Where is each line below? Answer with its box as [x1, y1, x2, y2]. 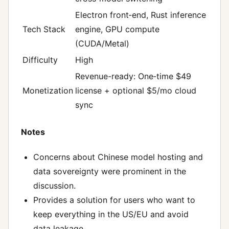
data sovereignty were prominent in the [33, 166, 186, 176]
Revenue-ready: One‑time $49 [75, 71, 191, 82]
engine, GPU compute [75, 24, 159, 35]
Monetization [22, 85, 73, 96]
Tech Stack [22, 24, 65, 35]
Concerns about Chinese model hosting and [33, 151, 203, 162]
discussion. [33, 180, 76, 191]
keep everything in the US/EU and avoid [33, 209, 189, 219]
